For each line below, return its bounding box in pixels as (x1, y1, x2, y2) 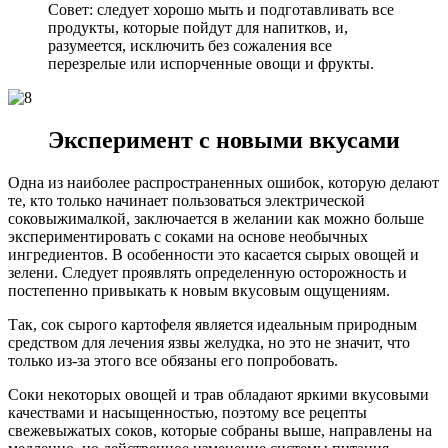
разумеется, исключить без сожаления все (48, 37, 332, 55)
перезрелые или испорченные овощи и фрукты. (48, 55, 374, 73)
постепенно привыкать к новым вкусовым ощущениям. (8, 281, 390, 299)
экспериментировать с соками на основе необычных (8, 227, 368, 245)
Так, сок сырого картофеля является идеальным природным (8, 315, 417, 333)
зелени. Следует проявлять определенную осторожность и (8, 263, 407, 281)
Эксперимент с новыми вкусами (48, 126, 400, 153)
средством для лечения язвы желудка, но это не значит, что (8, 333, 410, 351)
